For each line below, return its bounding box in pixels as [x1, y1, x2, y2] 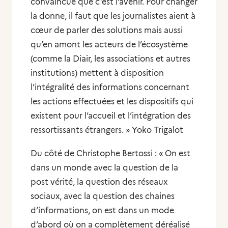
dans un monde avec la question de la [31, 163, 178, 173]
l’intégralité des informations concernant [31, 82, 189, 92]
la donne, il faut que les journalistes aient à [31, 11, 195, 21]
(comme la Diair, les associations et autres [31, 54, 190, 64]
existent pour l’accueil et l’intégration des [31, 111, 191, 121]
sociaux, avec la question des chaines [31, 191, 175, 201]
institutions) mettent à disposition [31, 68, 164, 78]
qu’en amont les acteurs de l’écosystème [31, 40, 188, 49]
